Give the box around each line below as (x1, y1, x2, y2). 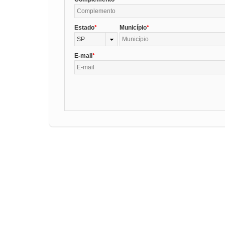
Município (119, 24, 147, 31)
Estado (74, 24, 95, 31)
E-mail (74, 52, 93, 59)
